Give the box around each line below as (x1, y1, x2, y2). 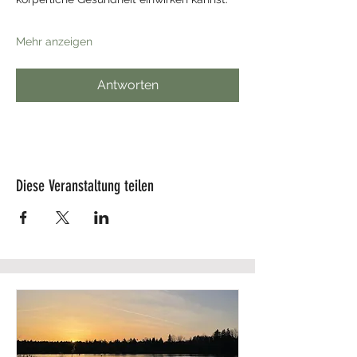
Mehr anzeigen (16, 35, 92, 48)
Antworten (96, 77, 159, 92)
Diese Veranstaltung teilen (16, 176, 154, 195)
